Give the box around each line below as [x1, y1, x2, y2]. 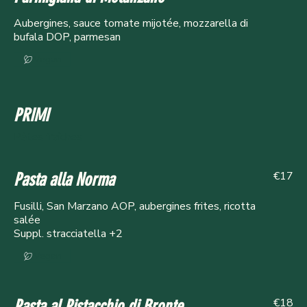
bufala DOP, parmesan [14, 29, 121, 45]
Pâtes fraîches [14, 130, 82, 145]
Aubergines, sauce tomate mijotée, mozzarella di [14, 16, 248, 32]
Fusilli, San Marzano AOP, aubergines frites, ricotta [14, 199, 256, 214]
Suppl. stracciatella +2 [14, 226, 123, 242]
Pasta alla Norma [14, 169, 114, 191]
